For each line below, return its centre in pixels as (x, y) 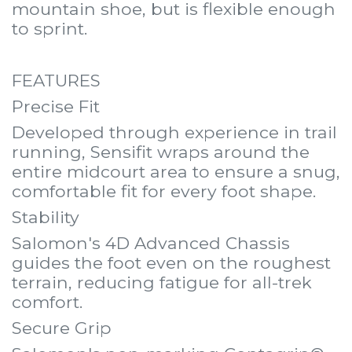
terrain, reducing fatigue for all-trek (162, 282)
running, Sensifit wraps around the (161, 152)
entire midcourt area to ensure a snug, (176, 171)
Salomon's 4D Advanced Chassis (151, 243)
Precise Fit (56, 106)
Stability (46, 217)
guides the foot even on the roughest (171, 262)
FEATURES (56, 80)
